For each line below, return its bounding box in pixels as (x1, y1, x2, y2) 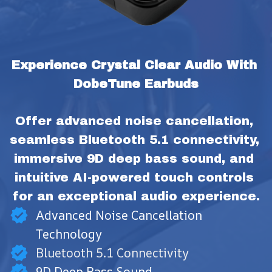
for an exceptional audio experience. (12, 189, 260, 203)
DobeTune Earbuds (73, 76, 199, 90)
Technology (36, 225, 102, 242)
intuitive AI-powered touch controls (14, 170, 254, 184)
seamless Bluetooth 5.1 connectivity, (10, 132, 259, 146)
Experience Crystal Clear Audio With (11, 58, 257, 72)
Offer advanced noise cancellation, (15, 114, 253, 127)
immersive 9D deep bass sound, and (14, 151, 254, 165)
